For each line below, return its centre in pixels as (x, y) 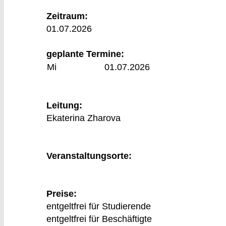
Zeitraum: (67, 16)
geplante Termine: (85, 54)
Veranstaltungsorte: (89, 156)
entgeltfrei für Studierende (98, 206)
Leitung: (64, 105)
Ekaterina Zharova (83, 118)
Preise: (61, 194)
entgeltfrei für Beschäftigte (99, 219)
